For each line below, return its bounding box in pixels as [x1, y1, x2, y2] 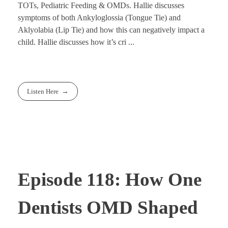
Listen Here [27, 88, 59, 96]
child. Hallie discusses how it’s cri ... [18, 38, 134, 47]
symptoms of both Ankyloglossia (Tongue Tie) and [18, 13, 181, 22]
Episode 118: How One [18, 168, 202, 190]
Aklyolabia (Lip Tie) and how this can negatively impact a [18, 25, 205, 35]
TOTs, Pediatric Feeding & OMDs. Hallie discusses [18, 1, 184, 10]
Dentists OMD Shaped [18, 196, 198, 218]
